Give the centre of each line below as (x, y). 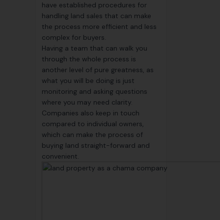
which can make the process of (92, 135)
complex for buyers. (74, 37)
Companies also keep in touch (91, 113)
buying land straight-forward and (96, 145)
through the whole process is (89, 59)
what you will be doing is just (88, 81)
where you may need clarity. (87, 102)
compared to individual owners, (93, 124)
